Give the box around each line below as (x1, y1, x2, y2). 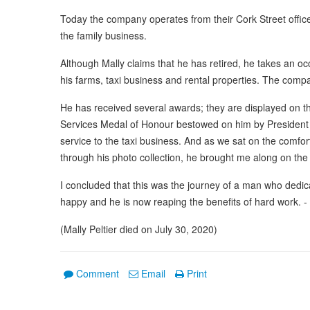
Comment (76, 266, 119, 280)
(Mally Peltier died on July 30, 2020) (60, 221, 217, 236)
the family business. (60, 28, 147, 42)
